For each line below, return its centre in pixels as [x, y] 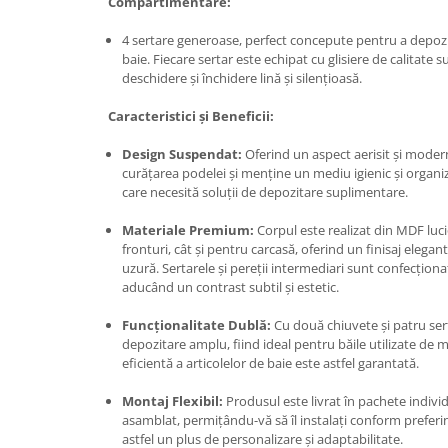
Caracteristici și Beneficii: [188, 115]
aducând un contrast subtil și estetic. [230, 286]
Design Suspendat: [182, 153]
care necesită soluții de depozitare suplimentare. [265, 191]
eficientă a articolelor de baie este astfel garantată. [270, 362]
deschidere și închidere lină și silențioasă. [242, 77]
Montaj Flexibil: [172, 400]
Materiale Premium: [188, 229]
